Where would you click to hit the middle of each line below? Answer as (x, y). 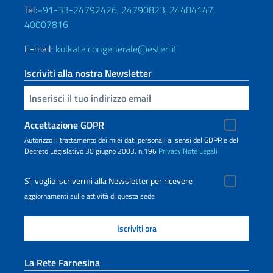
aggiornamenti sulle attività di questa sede (90, 196)
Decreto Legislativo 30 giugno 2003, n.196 (91, 151)
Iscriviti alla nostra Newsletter (88, 73)
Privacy (170, 151)
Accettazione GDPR (64, 125)
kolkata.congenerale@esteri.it (116, 49)
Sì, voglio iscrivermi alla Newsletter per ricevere (108, 181)
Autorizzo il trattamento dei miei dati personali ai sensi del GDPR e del (131, 140)
